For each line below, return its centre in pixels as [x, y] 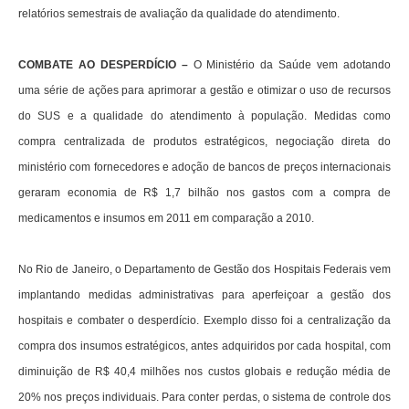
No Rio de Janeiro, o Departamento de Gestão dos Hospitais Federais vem [204, 270]
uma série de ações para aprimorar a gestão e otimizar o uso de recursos [204, 91]
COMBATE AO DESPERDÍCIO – [103, 65]
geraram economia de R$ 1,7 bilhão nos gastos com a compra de [204, 193]
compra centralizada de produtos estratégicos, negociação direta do [204, 142]
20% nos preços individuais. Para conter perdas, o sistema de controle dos [204, 398]
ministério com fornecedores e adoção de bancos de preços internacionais [204, 168]
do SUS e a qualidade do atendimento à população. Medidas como [204, 116]
